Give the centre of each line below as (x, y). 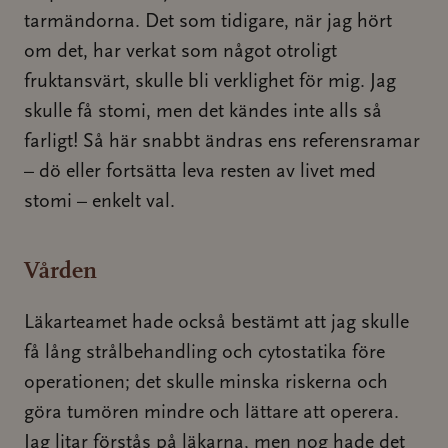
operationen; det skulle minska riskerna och (206, 383)
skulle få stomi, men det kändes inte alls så (203, 112)
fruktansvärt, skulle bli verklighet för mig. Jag (210, 82)
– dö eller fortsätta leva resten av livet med (200, 172)
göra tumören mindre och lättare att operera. (211, 413)
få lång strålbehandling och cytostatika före (204, 353)
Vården (60, 270)
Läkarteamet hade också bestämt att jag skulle (216, 323)
